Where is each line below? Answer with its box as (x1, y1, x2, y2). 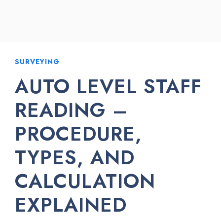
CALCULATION (15, 167, 155, 195)
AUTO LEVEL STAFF (15, 72, 202, 101)
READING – (15, 96, 128, 124)
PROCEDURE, (15, 119, 142, 148)
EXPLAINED (15, 190, 127, 219)
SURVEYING (15, 57, 60, 67)
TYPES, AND (15, 143, 135, 172)
